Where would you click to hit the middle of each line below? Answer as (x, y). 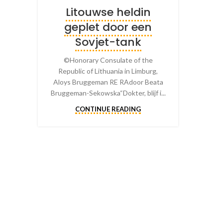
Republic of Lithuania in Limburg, (108, 71)
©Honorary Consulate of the (108, 60)
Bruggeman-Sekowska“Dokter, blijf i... (108, 93)
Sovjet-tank (108, 42)
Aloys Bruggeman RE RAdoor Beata (108, 82)
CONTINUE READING (108, 109)
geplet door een (108, 27)
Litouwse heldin (108, 12)
